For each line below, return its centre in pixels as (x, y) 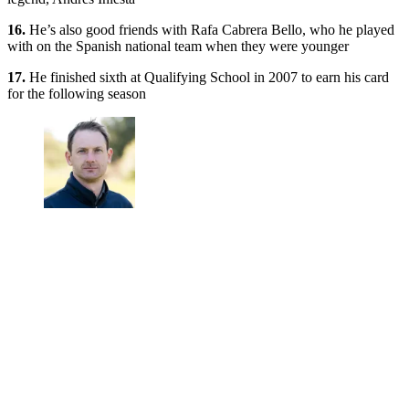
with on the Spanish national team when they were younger (178, 46)
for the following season (77, 93)
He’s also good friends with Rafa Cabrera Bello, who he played (210, 29)
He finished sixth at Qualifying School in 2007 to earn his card (207, 77)
